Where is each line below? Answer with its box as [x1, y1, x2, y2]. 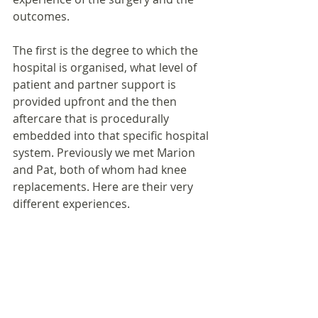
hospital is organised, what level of [13, 60, 199, 75]
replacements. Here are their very [13, 179, 196, 194]
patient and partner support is [13, 77, 179, 92]
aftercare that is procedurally [13, 111, 172, 126]
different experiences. [13, 196, 130, 212]
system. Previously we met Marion [13, 145, 198, 160]
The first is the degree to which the [13, 43, 201, 58]
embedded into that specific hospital [13, 128, 212, 143]
